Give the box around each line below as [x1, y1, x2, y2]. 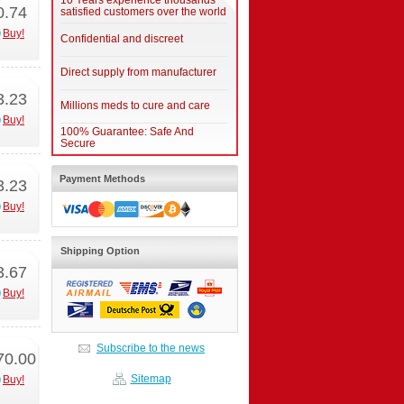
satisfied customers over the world [60, 5, 226, 18]
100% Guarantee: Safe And [60, 125, 194, 138]
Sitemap [130, 372, 171, 385]
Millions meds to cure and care [60, 99, 210, 112]
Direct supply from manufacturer [60, 66, 216, 78]
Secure [60, 137, 96, 150]
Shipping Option [60, 245, 140, 256]
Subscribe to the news [96, 342, 205, 354]
